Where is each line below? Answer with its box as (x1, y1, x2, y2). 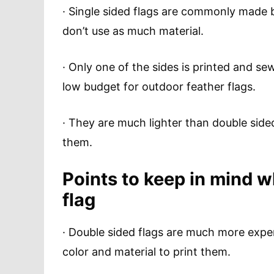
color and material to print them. (62, 245, 231, 259)
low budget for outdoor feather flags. (62, 80, 256, 94)
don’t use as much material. (62, 24, 204, 38)
